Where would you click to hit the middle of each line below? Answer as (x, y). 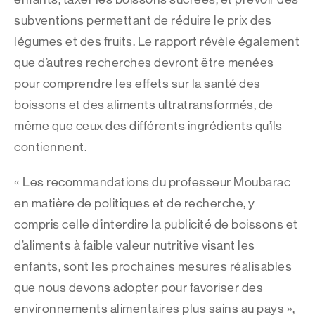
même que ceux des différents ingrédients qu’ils (148, 126)
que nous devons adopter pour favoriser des (139, 288)
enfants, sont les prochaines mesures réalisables (153, 266)
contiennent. (50, 147)
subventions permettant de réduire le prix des (143, 20)
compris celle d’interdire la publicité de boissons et (156, 224)
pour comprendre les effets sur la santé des (137, 84)
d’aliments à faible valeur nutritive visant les (135, 245)
